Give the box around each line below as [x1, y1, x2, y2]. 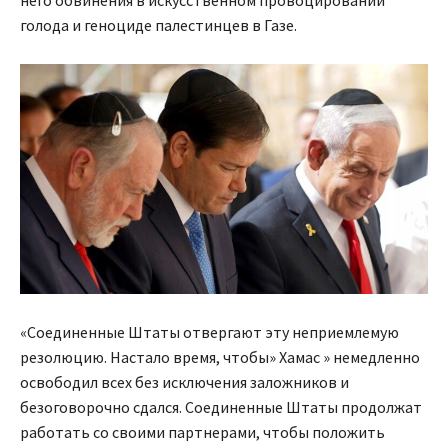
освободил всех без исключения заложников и [20, 371, 349, 392]
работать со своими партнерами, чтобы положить [20, 421, 385, 442]
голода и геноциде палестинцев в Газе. [20, 15, 297, 36]
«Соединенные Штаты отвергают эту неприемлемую [20, 321, 399, 342]
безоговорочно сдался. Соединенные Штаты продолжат [20, 396, 422, 417]
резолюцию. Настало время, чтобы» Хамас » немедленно [20, 346, 420, 367]
